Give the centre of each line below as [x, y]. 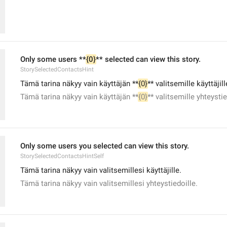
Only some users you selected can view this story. [105, 146]
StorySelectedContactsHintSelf [62, 156]
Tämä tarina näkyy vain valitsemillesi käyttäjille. [101, 170]
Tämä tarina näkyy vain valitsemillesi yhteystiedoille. [109, 183]
